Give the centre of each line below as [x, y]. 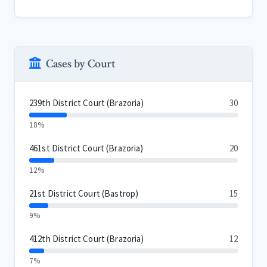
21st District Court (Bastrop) [84, 194]
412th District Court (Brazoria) [87, 239]
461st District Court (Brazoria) [86, 148]
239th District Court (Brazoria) [87, 103]
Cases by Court [81, 64]
